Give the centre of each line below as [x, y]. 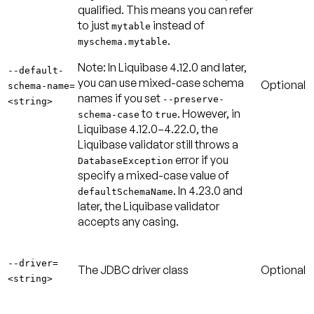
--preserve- [193, 99]
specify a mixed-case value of [153, 175]
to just [95, 25]
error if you [201, 159]
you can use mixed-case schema [161, 82]
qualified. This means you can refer [165, 9]
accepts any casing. [128, 221]
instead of [178, 25]
